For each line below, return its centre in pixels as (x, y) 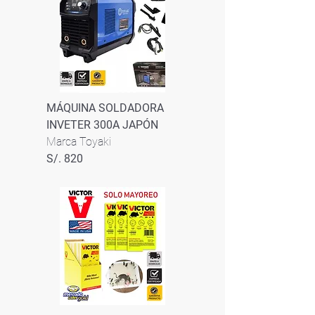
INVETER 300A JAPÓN (102, 125)
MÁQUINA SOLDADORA (105, 108)
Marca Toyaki (79, 142)
